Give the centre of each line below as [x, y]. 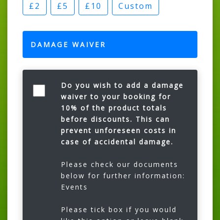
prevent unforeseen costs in [118, 130]
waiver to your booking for [116, 96]
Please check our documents [119, 164]
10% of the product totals [114, 108]
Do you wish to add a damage [122, 85]
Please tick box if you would [119, 209]
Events [74, 187]
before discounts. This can [115, 119]
